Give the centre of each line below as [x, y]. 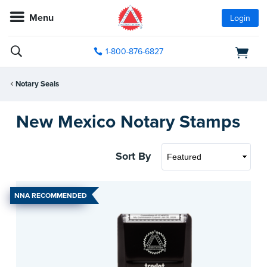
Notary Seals [37, 84]
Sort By [133, 156]
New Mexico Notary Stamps [128, 122]
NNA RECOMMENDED [51, 195]
